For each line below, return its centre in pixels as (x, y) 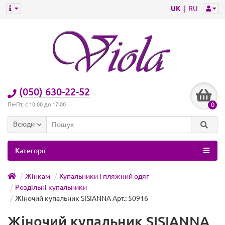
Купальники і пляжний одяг (104, 176)
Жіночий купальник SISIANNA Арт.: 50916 (82, 198)
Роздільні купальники (51, 187)
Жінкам (38, 176)
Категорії (30, 151)
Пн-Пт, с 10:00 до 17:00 (37, 104)
